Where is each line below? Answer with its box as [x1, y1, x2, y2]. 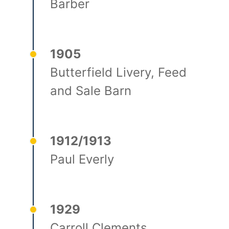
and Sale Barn [50, 83, 132, 98]
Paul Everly [50, 152, 114, 167]
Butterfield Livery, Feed [50, 65, 187, 80]
